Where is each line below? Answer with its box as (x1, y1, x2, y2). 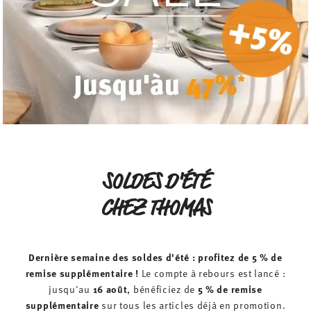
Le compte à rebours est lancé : (138, 267, 286, 280)
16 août (92, 282, 128, 296)
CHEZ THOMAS (101, 192, 210, 225)
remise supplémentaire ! (25, 266, 139, 280)
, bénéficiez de (127, 283, 198, 296)
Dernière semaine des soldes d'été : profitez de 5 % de (28, 250, 283, 264)
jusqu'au (49, 283, 93, 296)
